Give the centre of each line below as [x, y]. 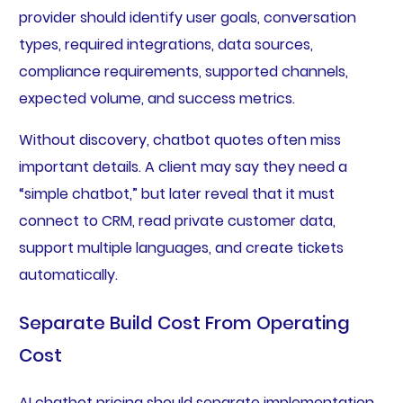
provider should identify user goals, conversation [187, 17]
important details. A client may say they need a [183, 166]
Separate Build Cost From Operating [184, 322]
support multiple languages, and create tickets [181, 247]
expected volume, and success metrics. [157, 98]
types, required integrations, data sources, [166, 44]
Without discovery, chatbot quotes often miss [179, 139]
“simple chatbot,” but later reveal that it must [176, 193]
